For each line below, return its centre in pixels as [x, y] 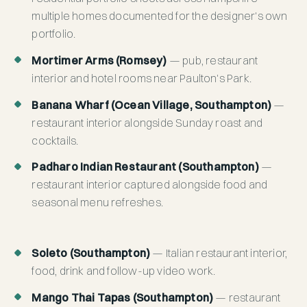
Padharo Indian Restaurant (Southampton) [145, 167]
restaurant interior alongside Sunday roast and [147, 122]
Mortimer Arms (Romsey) [99, 60]
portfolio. [54, 33]
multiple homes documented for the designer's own [160, 15]
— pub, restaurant [212, 60]
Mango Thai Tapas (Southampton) [123, 298]
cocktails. [55, 140]
